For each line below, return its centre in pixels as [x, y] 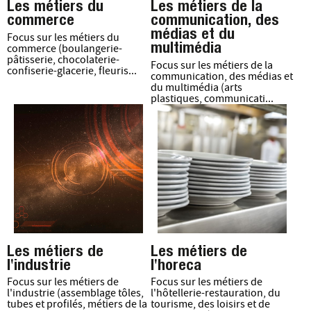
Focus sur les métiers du [63, 37]
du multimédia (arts [196, 87]
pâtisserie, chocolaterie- [63, 59]
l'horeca [176, 264]
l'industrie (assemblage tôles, [75, 293]
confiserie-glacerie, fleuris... [72, 70]
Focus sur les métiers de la [211, 65]
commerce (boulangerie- [65, 48]
